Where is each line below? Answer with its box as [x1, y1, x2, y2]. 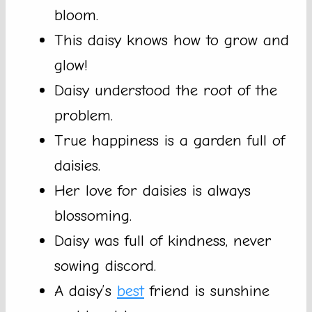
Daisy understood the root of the [54, 81, 277, 100]
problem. [54, 106, 113, 125]
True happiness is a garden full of [54, 131, 285, 150]
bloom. [54, 6, 98, 25]
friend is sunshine [144, 281, 270, 301]
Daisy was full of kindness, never [54, 231, 272, 251]
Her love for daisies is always [54, 181, 251, 201]
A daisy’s [54, 281, 117, 301]
